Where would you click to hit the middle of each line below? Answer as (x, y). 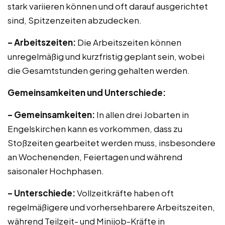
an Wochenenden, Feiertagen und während (95, 157)
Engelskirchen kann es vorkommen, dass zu (95, 129)
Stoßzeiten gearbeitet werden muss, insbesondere (111, 143)
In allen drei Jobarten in (142, 115)
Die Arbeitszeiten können (129, 42)
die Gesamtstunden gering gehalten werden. (99, 70)
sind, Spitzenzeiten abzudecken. (75, 20)
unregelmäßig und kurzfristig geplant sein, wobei (106, 56)
